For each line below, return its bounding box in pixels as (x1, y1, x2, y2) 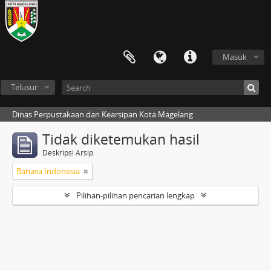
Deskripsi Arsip (42, 148, 93, 158)
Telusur (10, 82, 38, 93)
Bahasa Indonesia (16, 166, 80, 177)
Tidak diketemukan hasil (42, 130, 200, 149)
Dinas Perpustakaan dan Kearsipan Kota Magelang (12, 109, 193, 120)
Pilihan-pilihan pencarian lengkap (76, 190, 195, 201)
